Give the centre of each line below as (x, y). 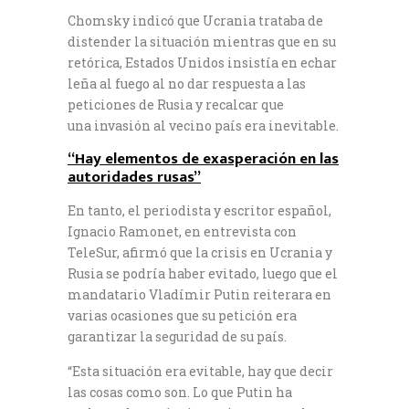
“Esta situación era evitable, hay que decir (200, 371)
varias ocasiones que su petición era (182, 315)
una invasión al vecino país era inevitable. (203, 125)
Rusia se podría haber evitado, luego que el (203, 273)
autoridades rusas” (134, 177)
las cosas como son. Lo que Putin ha (180, 392)
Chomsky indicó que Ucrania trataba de (195, 20)
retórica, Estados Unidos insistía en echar (202, 62)
